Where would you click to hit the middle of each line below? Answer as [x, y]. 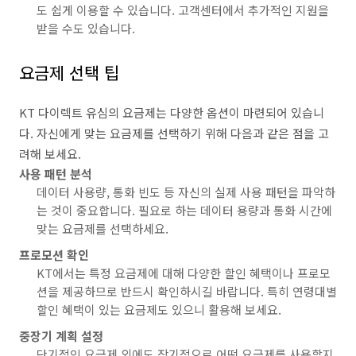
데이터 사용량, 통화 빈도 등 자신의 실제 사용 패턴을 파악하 [186, 192]
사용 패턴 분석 [56, 174]
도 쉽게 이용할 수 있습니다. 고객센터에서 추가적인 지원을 [183, 10]
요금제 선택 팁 [69, 72]
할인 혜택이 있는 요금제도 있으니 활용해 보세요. [159, 310]
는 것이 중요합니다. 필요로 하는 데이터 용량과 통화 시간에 [184, 210]
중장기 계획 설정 [61, 336]
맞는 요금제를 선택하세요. [103, 228]
